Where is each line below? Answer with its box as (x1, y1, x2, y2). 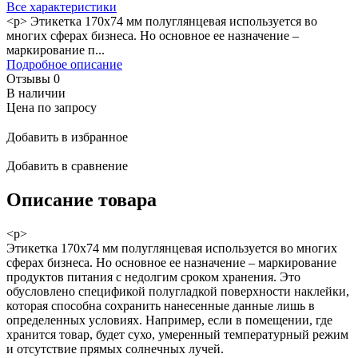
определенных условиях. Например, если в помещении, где (6, 312, 332, 327)
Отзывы (6, 71, 54, 86)
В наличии (6, 86, 66, 100)
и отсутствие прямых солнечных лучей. (6, 341, 224, 356)
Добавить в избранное (6, 129, 128, 144)
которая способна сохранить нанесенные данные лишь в (6, 298, 315, 312)
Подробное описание (6, 57, 122, 71)
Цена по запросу (6, 100, 97, 114)
